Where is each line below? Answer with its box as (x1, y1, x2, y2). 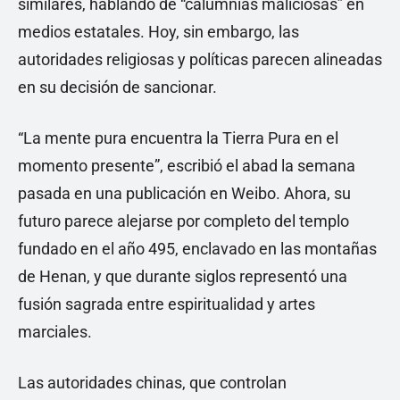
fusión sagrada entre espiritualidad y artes (18, 295, 315, 314)
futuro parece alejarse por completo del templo (18, 212, 349, 231)
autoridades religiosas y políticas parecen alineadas (18, 50, 382, 70)
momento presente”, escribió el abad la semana (18, 156, 355, 176)
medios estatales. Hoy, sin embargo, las (18, 22, 299, 42)
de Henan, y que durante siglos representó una (18, 267, 347, 287)
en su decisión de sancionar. (18, 78, 217, 97)
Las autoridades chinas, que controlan (18, 373, 287, 393)
